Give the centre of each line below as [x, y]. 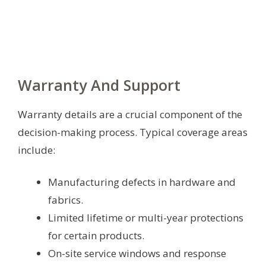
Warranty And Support [99, 85]
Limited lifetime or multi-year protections [146, 217]
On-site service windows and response [137, 253]
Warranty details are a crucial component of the [130, 114]
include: [37, 150]
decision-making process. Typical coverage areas [133, 132]
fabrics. [66, 199]
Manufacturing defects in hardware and [142, 182]
